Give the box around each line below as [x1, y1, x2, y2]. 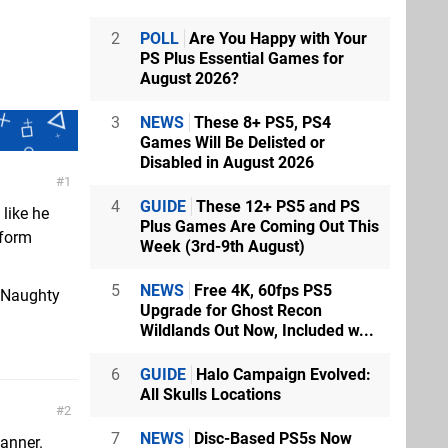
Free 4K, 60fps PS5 [190, 280, 332, 300]
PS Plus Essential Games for [140, 48, 344, 68]
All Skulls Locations [140, 384, 281, 404]
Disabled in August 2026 [140, 152, 314, 172]
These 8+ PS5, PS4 [190, 112, 331, 132]
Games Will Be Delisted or [140, 132, 325, 152]
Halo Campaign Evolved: [192, 364, 371, 384]
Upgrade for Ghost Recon [140, 300, 322, 320]
